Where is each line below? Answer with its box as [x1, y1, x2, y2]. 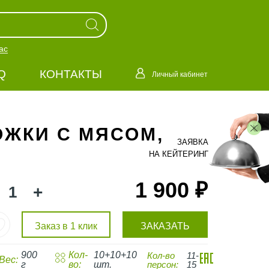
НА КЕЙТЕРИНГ [149, 149, 208, 159]
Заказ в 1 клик [35, 220, 98, 231]
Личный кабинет [151, 70, 208, 79]
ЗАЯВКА [177, 137, 208, 147]
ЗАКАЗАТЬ [140, 220, 190, 231]
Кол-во [147, 250, 175, 261]
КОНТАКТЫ [39, 68, 102, 80]
